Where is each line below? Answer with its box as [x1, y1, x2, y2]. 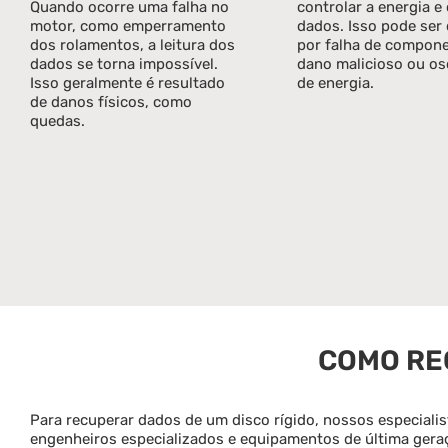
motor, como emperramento [29, 16, 226, 35]
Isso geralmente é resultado [29, 73, 225, 92]
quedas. [29, 111, 85, 130]
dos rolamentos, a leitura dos [29, 35, 235, 54]
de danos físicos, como [29, 92, 192, 111]
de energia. [297, 73, 375, 92]
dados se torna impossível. [29, 54, 218, 73]
